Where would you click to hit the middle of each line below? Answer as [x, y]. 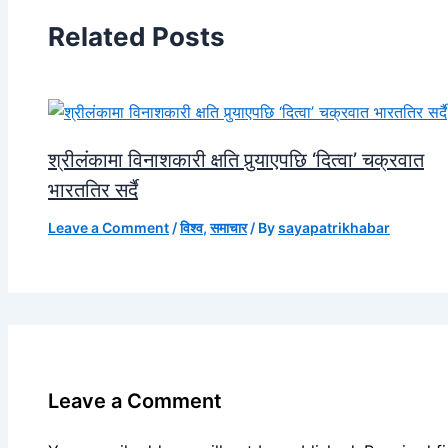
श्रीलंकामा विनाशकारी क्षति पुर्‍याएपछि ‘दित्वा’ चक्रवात [236, 159]
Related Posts [136, 37]
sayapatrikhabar [334, 227]
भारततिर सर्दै [93, 189]
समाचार [228, 227]
